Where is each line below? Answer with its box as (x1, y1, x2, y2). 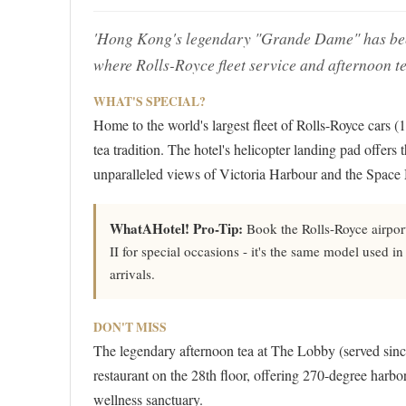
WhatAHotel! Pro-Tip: (110, 218, 243, 239)
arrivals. (110, 265, 155, 284)
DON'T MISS (93, 318, 167, 337)
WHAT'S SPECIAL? (93, 92, 206, 111)
